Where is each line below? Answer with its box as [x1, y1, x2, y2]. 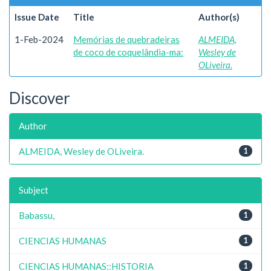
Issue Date [15, 11, 59, 22]
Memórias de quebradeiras [73, 34, 180, 45]
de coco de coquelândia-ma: [73, 47, 183, 57]
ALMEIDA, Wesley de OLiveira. [19, 145, 144, 157]
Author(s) [198, 11, 240, 22]
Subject [19, 184, 48, 195]
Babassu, [19, 209, 54, 221]
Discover [9, 88, 70, 108]
